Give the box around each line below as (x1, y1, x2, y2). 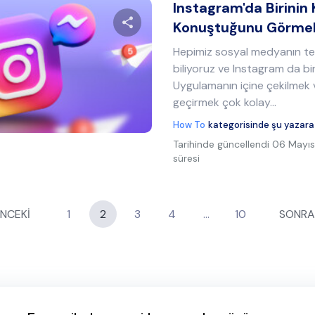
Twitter (112, 112, 141, 124)
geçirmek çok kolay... (173, 95, 277, 110)
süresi (173, 152, 200, 165)
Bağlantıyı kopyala (213, 113, 284, 123)
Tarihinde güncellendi (173, 138, 270, 150)
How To (173, 119, 206, 131)
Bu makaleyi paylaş (129, 50, 258, 68)
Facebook (162, 112, 201, 124)
